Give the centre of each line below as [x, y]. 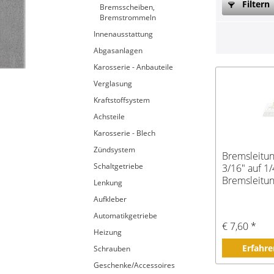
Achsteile [109, 117]
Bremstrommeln [128, 17]
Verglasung [113, 83]
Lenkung [108, 183]
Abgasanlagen [118, 50]
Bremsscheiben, [127, 7]
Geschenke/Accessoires [134, 265]
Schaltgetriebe [118, 166]
